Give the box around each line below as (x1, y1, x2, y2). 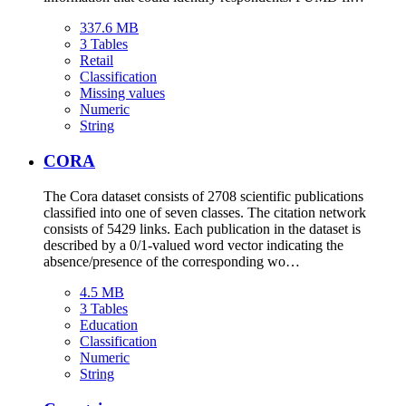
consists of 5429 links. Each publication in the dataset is (43, 220, 361, 237)
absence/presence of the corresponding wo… (43, 253, 300, 269)
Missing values (80, 85, 165, 101)
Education (80, 316, 138, 333)
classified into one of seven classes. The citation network (43, 204, 366, 220)
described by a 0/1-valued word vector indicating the (43, 237, 343, 253)
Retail (80, 53, 113, 69)
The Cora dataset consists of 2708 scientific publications (43, 188, 363, 204)
